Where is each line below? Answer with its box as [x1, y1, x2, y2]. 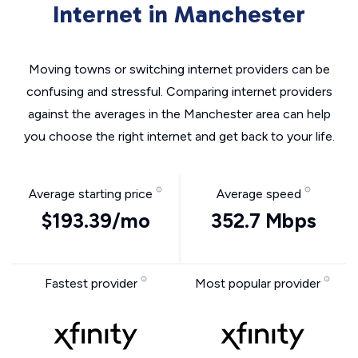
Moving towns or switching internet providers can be [28, 62, 330, 77]
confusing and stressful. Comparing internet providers [26, 84, 332, 99]
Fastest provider [44, 276, 141, 291]
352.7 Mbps [210, 209, 316, 233]
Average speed [216, 186, 304, 201]
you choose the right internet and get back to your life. [23, 129, 335, 144]
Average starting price [29, 186, 156, 201]
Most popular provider [195, 276, 324, 291]
